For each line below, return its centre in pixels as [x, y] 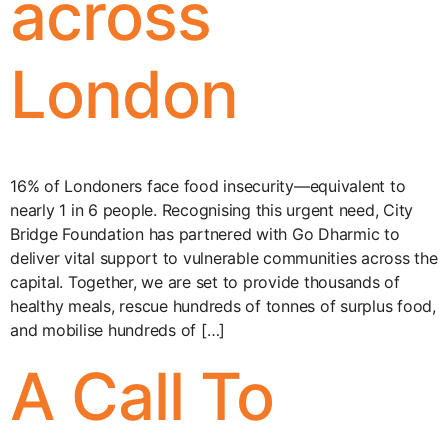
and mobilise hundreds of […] [117, 330]
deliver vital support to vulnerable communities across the [224, 258]
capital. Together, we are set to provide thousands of [205, 282]
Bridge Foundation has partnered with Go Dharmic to [205, 234]
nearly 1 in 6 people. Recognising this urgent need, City [211, 210]
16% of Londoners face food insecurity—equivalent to [208, 186]
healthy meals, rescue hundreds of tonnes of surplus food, [223, 306]
